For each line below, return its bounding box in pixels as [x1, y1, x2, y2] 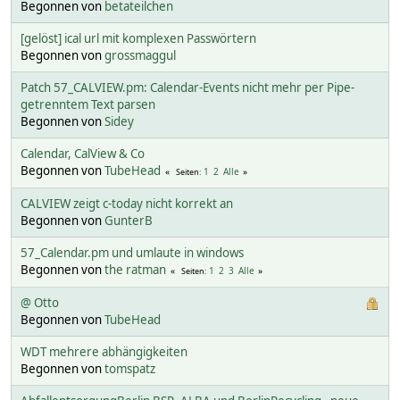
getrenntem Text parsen [21, 96, 155, 112]
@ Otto [21, 294, 59, 311]
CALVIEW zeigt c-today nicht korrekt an [21, 195, 233, 212]
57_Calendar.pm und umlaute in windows [21, 244, 244, 261]
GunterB [104, 212, 153, 229]
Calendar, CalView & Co [21, 145, 145, 162]
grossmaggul [104, 46, 176, 63]
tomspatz [104, 360, 155, 377]
